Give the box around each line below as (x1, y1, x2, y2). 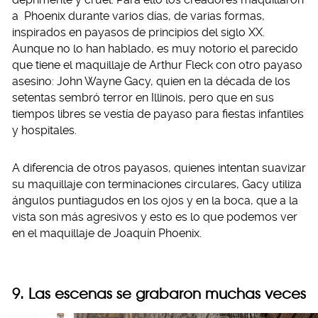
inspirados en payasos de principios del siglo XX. (12, 26, 265, 40)
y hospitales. (12, 124, 77, 138)
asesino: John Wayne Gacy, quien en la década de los (12, 75, 290, 89)
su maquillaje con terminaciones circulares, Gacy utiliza (12, 177, 302, 192)
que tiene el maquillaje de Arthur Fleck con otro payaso (12, 58, 302, 72)
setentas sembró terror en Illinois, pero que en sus (12, 91, 274, 105)
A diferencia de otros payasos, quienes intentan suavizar (12, 161, 306, 175)
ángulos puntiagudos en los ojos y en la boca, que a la (12, 194, 298, 208)
